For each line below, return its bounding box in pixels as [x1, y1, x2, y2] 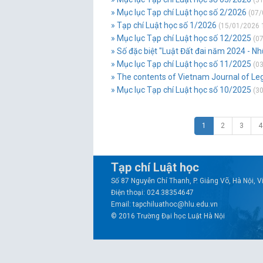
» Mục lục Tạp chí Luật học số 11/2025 [111, 59, 251, 69]
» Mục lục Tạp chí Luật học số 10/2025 [111, 85, 251, 95]
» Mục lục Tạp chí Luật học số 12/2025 [111, 33, 251, 43]
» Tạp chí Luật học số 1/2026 [111, 21, 217, 30]
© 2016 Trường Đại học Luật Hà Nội [111, 212, 225, 220]
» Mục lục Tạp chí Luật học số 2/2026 [111, 8, 247, 17]
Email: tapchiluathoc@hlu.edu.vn [111, 200, 218, 208]
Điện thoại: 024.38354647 [111, 188, 194, 197]
